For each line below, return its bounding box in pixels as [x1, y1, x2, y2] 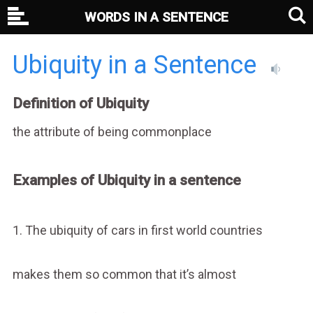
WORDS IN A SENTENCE [85, 9, 228, 25]
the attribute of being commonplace [12, 124, 212, 139]
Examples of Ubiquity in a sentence [12, 171, 241, 189]
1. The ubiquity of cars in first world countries [12, 222, 263, 238]
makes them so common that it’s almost [12, 266, 236, 282]
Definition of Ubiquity [12, 95, 149, 112]
